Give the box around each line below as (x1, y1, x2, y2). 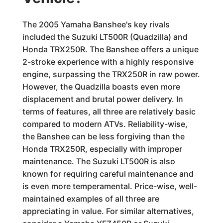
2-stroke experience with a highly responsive (22, 57, 194, 67)
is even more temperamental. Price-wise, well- (22, 181, 197, 191)
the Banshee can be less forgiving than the (22, 131, 185, 141)
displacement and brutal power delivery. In (22, 94, 183, 104)
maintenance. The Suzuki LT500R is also (22, 156, 175, 166)
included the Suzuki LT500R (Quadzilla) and (22, 32, 188, 42)
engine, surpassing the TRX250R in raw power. (22, 69, 200, 79)
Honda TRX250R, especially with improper (22, 144, 182, 154)
